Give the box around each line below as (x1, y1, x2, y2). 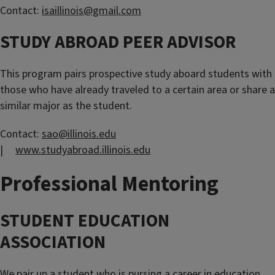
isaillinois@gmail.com (42, 3, 141, 19)
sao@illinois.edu (42, 126, 116, 142)
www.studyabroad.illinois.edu (15, 142, 150, 158)
